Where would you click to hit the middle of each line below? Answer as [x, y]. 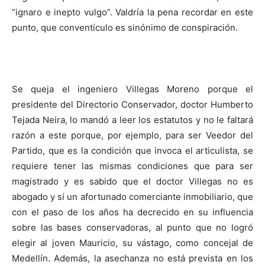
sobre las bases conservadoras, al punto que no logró [132, 228]
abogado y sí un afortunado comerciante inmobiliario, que [132, 197]
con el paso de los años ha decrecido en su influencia [132, 212]
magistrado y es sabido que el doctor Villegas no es [132, 182]
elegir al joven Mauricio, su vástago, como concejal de [132, 243]
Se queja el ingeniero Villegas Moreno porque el [132, 89]
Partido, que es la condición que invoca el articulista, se [132, 151]
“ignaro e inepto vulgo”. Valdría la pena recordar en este [132, 12]
